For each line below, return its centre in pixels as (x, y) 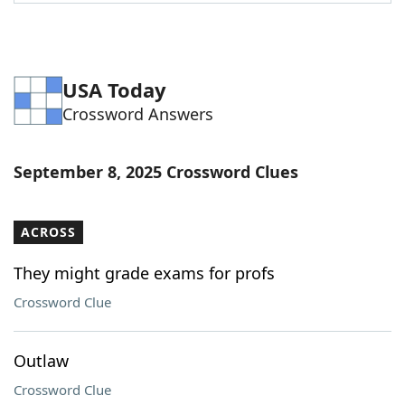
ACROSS (48, 232)
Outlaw (41, 361)
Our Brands (89, 121)
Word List (84, 22)
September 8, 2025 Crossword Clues (156, 172)
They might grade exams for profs (144, 273)
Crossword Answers (138, 114)
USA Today (114, 89)
